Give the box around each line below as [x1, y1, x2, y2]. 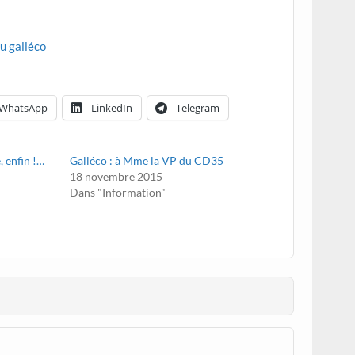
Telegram [176, 100, 220, 115]
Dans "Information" [70, 185, 166, 200]
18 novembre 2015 [70, 170, 163, 184]
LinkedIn [91, 100, 133, 115]
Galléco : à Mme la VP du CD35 [70, 154, 224, 168]
